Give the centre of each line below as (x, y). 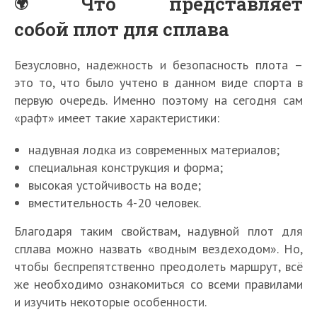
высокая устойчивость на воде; (115, 185)
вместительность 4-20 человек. (115, 203)
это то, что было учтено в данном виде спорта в (158, 83)
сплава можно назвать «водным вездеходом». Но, (158, 249)
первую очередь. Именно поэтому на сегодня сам (158, 100)
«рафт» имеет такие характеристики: (117, 118)
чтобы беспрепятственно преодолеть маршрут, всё (158, 267)
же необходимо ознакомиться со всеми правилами (158, 284)
